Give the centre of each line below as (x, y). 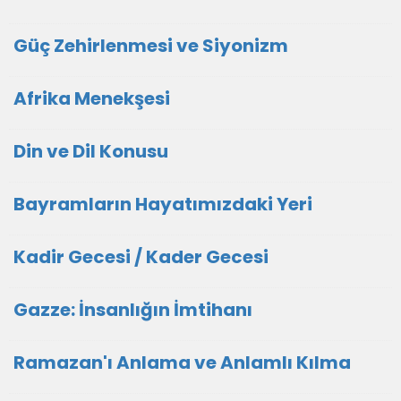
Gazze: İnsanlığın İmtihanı (133, 309)
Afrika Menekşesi (92, 98)
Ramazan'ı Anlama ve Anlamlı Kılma (182, 362)
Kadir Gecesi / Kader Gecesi (141, 256)
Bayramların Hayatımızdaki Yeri (163, 204)
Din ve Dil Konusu (91, 151)
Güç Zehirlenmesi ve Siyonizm (151, 45)
